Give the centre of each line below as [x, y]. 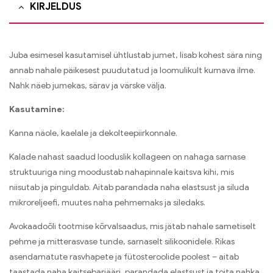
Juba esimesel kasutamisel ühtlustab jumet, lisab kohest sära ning [136, 55]
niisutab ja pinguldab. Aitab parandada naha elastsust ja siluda [129, 187]
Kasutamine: [37, 109]
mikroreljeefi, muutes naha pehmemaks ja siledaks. [107, 202]
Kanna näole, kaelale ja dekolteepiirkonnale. [93, 133]
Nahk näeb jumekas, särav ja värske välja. [88, 85]
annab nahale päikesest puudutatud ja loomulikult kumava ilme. [132, 70]
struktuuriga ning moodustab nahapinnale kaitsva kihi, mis [122, 172]
